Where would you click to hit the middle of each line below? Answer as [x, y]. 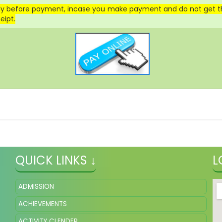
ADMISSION [36, 186]
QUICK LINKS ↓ [56, 160]
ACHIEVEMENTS [43, 204]
